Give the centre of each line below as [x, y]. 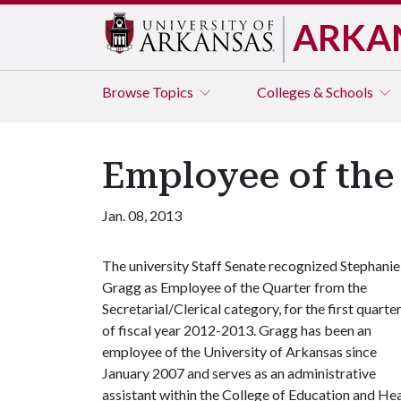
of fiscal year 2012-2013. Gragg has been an [237, 330]
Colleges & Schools [316, 92]
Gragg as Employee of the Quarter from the [235, 287]
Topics [174, 92]
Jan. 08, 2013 [142, 215]
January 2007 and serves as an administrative [239, 373]
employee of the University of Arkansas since [239, 351]
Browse [127, 92]
